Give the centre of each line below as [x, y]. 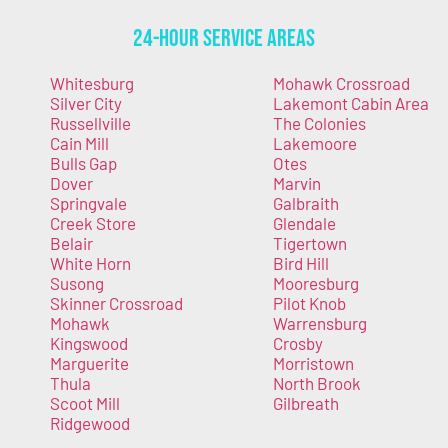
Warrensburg [319, 323]
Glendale [304, 223]
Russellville [90, 123]
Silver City [86, 103]
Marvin [296, 183]
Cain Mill [79, 143]
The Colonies [319, 123]
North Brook [316, 383]
